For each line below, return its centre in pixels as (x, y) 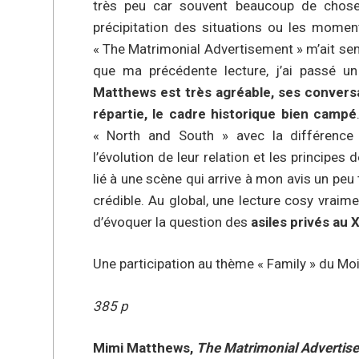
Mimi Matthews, (144, 348)
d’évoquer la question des (170, 222)
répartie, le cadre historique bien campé (225, 113)
